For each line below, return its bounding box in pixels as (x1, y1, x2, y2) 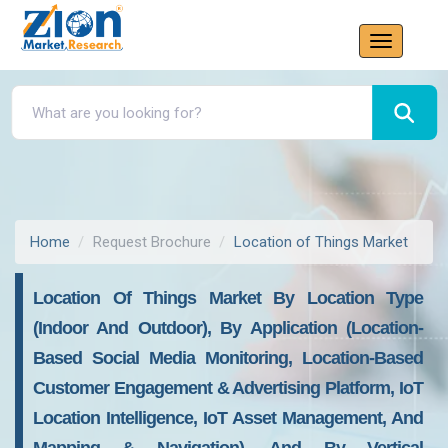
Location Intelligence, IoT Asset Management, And (33, 408, 423, 428)
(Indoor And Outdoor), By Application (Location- (33, 318, 423, 338)
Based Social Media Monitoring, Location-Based (33, 348, 423, 368)
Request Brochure (93, 233, 211, 251)
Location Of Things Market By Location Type (33, 288, 423, 308)
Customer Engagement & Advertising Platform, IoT (33, 378, 423, 398)
